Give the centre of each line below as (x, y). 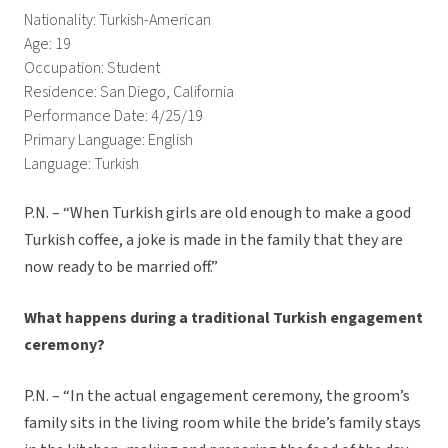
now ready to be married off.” (121, 267)
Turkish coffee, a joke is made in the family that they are (213, 240)
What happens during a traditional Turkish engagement (223, 318)
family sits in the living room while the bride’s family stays (222, 423)
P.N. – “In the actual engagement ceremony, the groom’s (217, 396)
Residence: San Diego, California (129, 92)
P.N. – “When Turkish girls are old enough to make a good (217, 213)
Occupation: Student (92, 68)
